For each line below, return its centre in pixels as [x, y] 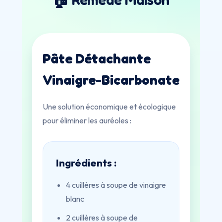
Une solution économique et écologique [109, 107]
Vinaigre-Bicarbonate [111, 80]
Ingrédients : [86, 163]
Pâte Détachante [97, 58]
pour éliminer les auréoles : [87, 120]
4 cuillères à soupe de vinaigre [116, 185]
